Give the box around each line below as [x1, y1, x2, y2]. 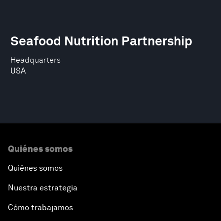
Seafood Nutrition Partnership [10, 33, 192, 48]
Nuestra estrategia [8, 183, 77, 192]
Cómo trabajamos [8, 203, 73, 212]
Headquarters [10, 55, 61, 65]
